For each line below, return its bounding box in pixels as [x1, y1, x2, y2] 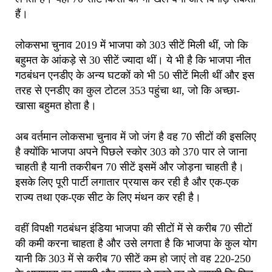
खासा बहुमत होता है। [15, 99, 97, 112]
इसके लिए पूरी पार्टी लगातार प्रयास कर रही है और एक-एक [15, 175, 239, 188]
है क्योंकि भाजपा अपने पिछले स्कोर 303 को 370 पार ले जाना [15, 145, 247, 158]
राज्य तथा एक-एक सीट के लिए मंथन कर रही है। [15, 191, 201, 203]
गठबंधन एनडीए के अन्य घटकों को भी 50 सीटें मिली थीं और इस [15, 69, 254, 81]
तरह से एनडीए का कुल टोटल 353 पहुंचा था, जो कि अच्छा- [15, 84, 240, 97]
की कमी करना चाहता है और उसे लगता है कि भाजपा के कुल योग [15, 237, 257, 250]
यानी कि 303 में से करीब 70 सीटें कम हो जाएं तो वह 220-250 [15, 252, 251, 265]
